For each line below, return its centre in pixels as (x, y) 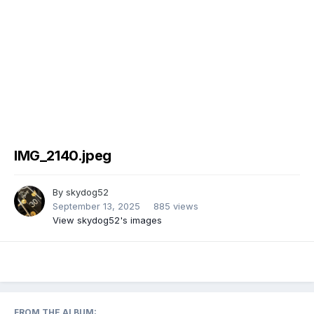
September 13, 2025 (96, 206)
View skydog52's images (107, 220)
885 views (176, 206)
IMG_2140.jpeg (63, 156)
